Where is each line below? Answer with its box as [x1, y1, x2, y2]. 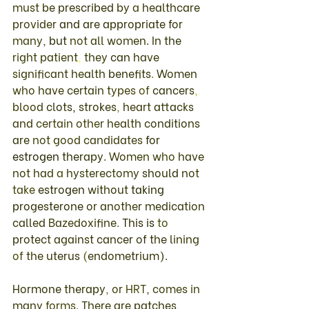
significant [12, 64, 71, 81]
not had [12, 163, 57, 180]
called [12, 213, 48, 230]
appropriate [103, 14, 168, 31]
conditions [144, 114, 203, 130]
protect [12, 230, 54, 246]
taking [131, 180, 167, 197]
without [88, 180, 131, 197]
